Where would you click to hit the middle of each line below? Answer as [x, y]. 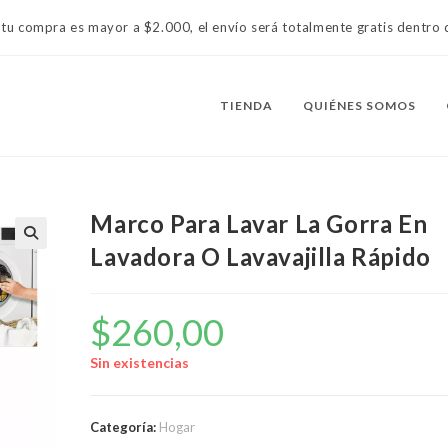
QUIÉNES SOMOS [359, 105]
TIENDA [246, 105]
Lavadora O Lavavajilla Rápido [260, 256]
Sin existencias [140, 362]
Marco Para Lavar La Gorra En [259, 223]
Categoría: [125, 427]
